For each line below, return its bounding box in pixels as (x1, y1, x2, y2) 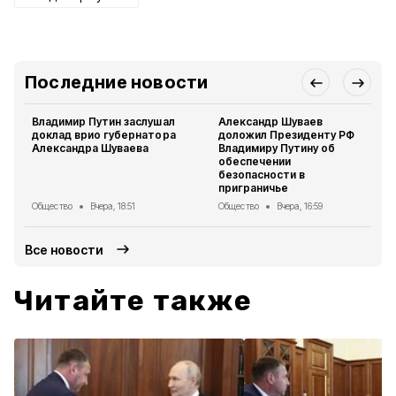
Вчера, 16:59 (276, 201, 324, 211)
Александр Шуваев (218, 115, 324, 128)
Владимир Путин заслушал (32, 115, 175, 128)
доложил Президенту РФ (218, 128, 355, 141)
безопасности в (218, 168, 306, 181)
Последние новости (25, 72, 209, 93)
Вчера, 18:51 (89, 201, 136, 211)
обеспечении (218, 155, 292, 168)
